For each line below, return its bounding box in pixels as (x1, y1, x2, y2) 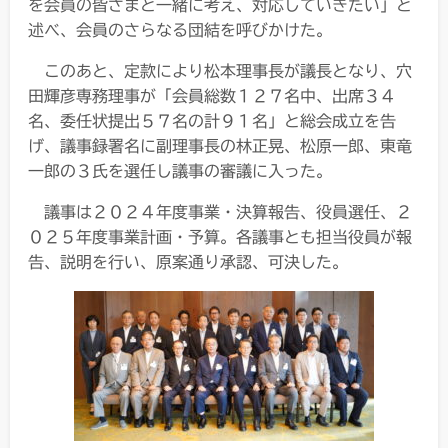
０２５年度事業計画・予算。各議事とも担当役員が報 (28, 228, 412, 245)
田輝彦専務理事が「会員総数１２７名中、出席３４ (28, 87, 396, 104)
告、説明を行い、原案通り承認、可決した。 (28, 253, 348, 270)
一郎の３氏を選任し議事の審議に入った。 (28, 162, 332, 179)
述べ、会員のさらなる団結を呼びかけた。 (28, 21, 332, 38)
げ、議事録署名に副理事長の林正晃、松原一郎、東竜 (28, 137, 412, 154)
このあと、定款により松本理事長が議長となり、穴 (44, 62, 412, 79)
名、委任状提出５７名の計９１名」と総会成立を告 (28, 112, 396, 129)
